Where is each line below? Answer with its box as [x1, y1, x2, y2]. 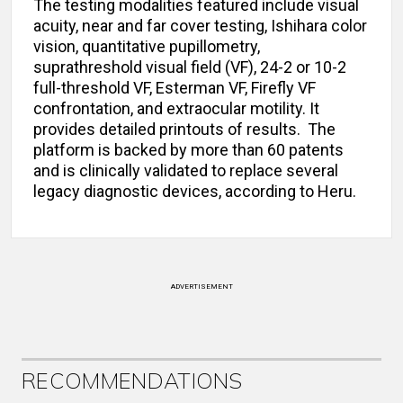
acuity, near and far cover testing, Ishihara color [33, 16, 367, 36]
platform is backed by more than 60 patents [33, 140, 344, 160]
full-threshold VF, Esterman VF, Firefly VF [33, 78, 316, 98]
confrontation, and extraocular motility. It [33, 99, 319, 119]
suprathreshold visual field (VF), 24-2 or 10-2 [33, 58, 346, 77]
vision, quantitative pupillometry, [33, 37, 260, 57]
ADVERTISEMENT [170, 282, 233, 291]
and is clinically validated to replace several [33, 161, 338, 181]
